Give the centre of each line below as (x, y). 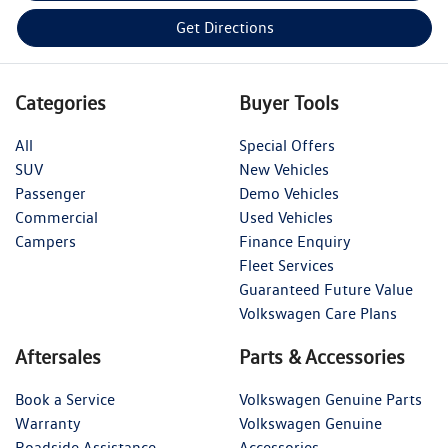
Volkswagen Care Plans (318, 314)
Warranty (48, 424)
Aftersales (58, 357)
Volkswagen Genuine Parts (330, 400)
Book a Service (65, 400)
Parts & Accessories (322, 357)
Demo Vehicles (289, 194)
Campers (45, 242)
